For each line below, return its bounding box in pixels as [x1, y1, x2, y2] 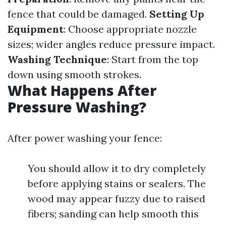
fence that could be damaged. [8, 8, 149, 20]
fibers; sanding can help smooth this [28, 207, 199, 220]
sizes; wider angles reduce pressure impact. [8, 38, 215, 50]
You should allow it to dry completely [28, 162, 206, 175]
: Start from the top [107, 53, 198, 66]
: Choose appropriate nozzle [64, 23, 197, 35]
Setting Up [149, 8, 204, 20]
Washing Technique [8, 53, 107, 66]
